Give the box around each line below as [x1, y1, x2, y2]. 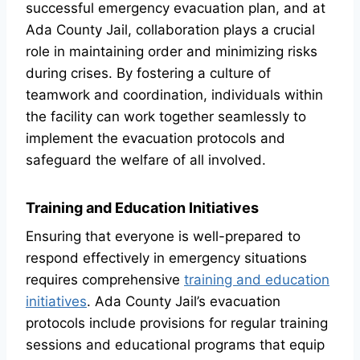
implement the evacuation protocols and [26, 130, 285, 146]
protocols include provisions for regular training [26, 315, 328, 331]
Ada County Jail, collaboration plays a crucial [26, 22, 315, 38]
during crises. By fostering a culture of [26, 65, 271, 81]
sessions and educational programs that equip [26, 337, 325, 353]
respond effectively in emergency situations [26, 250, 307, 266]
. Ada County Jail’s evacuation [87, 293, 280, 309]
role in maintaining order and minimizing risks [26, 43, 317, 59]
